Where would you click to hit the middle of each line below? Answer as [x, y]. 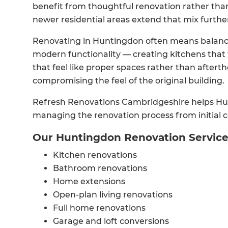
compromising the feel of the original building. [129, 81]
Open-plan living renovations [113, 195]
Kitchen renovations [95, 155]
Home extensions [89, 182]
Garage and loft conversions [111, 221]
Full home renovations [99, 208]
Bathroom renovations [100, 168]
